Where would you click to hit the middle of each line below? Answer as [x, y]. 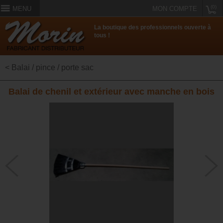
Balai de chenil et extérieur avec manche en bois [111, 92]
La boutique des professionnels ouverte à [153, 28]
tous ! [102, 36]
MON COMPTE [175, 9]
